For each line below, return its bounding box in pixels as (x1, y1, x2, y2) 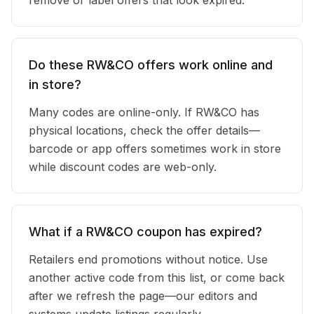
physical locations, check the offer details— (29, 123, 260, 137)
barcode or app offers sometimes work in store (29, 142, 281, 156)
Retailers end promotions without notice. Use (29, 252, 268, 266)
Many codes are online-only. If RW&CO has (29, 105, 259, 119)
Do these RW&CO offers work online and (29, 57, 273, 72)
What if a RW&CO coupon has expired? (29, 224, 262, 239)
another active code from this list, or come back (29, 271, 285, 285)
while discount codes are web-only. (29, 160, 217, 174)
